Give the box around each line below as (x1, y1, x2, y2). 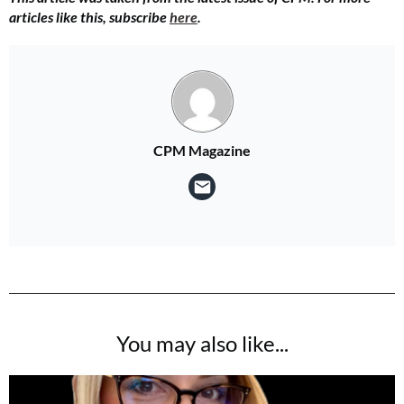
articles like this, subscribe (9, 7, 170, 25)
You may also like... (115, 329, 289, 356)
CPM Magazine (153, 141, 251, 159)
